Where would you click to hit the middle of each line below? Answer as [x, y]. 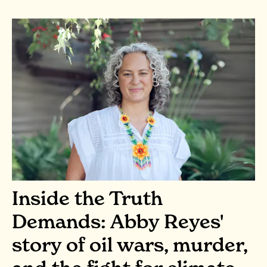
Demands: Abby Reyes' [117, 221]
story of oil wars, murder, [130, 244]
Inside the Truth [87, 198]
